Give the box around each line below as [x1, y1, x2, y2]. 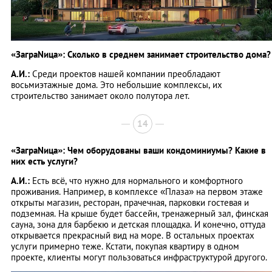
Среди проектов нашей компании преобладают [30, 67, 220, 80]
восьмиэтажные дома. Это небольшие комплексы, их [11, 78, 222, 90]
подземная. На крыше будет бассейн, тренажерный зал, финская [11, 207, 268, 219]
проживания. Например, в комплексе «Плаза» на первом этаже [11, 185, 263, 197]
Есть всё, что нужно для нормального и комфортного [30, 174, 243, 186]
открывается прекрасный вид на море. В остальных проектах [11, 229, 254, 241]
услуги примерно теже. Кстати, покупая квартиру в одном [11, 240, 239, 252]
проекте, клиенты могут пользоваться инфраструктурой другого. [11, 251, 267, 263]
